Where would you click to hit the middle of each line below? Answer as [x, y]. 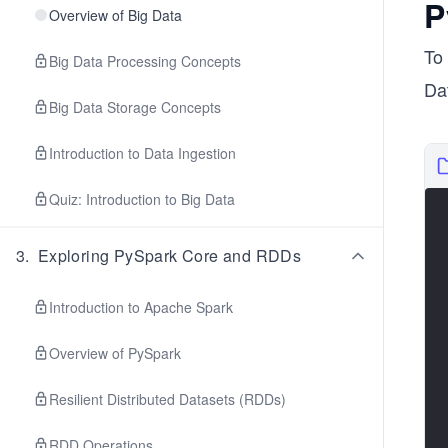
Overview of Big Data [115, 15]
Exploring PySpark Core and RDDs [169, 255]
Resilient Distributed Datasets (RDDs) [167, 399]
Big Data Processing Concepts [145, 61]
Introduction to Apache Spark [141, 307]
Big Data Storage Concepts [135, 107]
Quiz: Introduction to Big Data [142, 199]
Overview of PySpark [115, 353]
